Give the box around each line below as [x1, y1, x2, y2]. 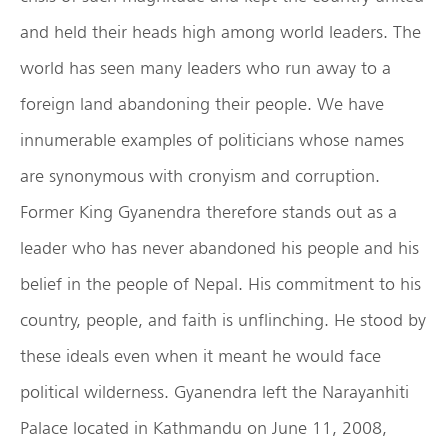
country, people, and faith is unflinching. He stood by [20, 309, 426, 331]
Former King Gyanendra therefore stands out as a [20, 201, 397, 223]
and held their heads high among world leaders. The [20, 21, 421, 43]
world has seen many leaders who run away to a [20, 57, 391, 79]
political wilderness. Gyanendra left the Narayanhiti [20, 381, 409, 403]
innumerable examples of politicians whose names [20, 129, 404, 151]
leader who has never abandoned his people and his [20, 237, 419, 259]
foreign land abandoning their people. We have [20, 93, 384, 115]
